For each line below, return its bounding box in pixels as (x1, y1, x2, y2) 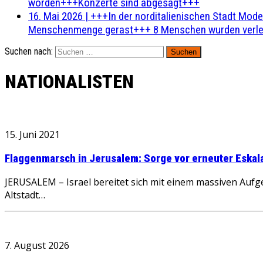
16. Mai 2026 (28, 9, 83, 23)
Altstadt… (5, 188, 45, 202)
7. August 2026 (5, 239, 69, 252)
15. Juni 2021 (5, 127, 60, 141)
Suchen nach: (5, 46, 53, 57)
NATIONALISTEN (5, 70, 134, 93)
